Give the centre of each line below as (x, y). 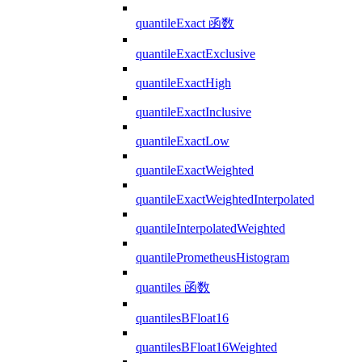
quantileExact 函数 (185, 23)
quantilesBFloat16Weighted (206, 347)
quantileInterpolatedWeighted (210, 228)
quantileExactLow (183, 141)
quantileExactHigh (183, 82)
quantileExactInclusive (194, 112)
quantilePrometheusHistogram (213, 257)
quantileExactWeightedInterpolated (225, 199)
